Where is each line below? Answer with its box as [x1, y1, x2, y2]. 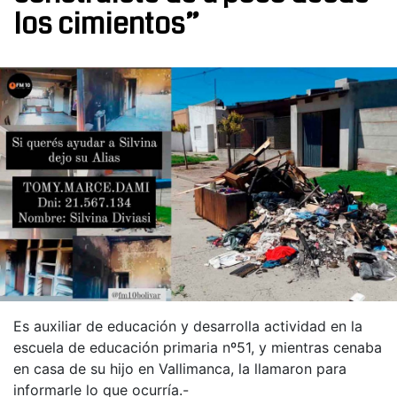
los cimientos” [13, 4, 199, 44]
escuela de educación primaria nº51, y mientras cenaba [13, 338, 382, 356]
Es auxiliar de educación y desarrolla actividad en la [13, 316, 362, 335]
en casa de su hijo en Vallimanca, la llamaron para [13, 359, 346, 378]
